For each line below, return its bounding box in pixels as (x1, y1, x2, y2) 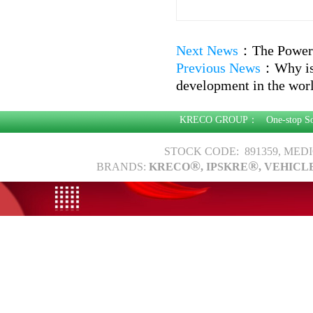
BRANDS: (96, 161, 149, 173)
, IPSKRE (201, 161, 248, 173)
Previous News (176, 60, 261, 75)
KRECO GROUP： (180, 115, 266, 125)
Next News (176, 43, 238, 58)
